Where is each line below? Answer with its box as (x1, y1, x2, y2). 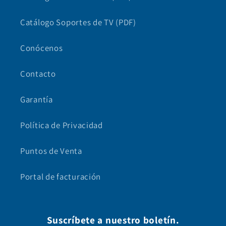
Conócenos (20, 42, 63, 54)
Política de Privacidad (20, 120, 103, 131)
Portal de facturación (20, 171, 101, 183)
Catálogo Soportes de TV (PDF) (20, 17, 136, 28)
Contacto (20, 68, 56, 80)
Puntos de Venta (20, 145, 82, 157)
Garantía (20, 94, 53, 105)
